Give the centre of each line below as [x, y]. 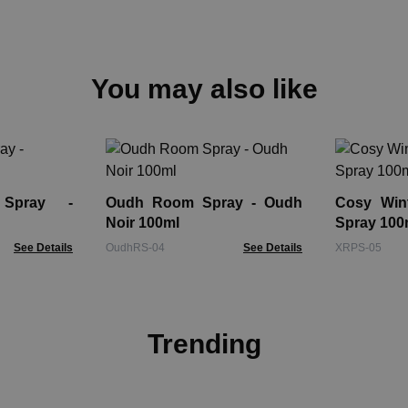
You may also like [204, 89]
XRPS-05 [358, 248]
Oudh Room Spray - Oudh [204, 203]
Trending [204, 344]
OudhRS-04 [135, 248]
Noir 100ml [143, 223]
